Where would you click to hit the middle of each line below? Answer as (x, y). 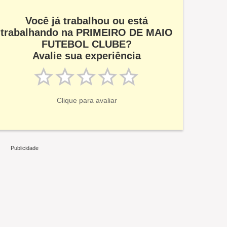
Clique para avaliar (87, 100)
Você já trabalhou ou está (87, 21)
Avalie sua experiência (87, 56)
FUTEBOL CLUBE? (87, 44)
